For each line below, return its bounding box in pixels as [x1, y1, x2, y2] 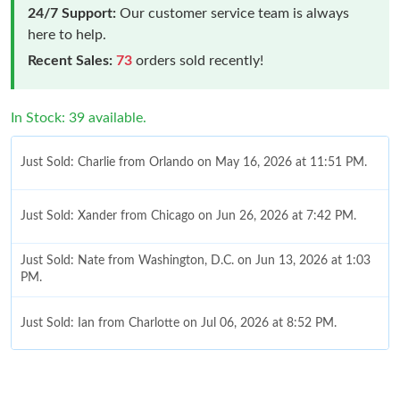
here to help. [28, 27, 106, 42]
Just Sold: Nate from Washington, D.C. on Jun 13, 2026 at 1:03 [21, 254, 371, 268]
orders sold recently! [132, 53, 263, 68]
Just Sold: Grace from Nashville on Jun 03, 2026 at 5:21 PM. [21, 370, 354, 383]
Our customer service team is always [116, 5, 349, 21]
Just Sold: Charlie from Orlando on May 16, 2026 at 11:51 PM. [21, 155, 367, 169]
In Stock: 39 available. [11, 110, 146, 125]
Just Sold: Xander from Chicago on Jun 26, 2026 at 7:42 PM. [21, 209, 356, 222]
